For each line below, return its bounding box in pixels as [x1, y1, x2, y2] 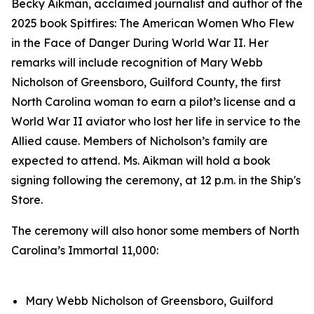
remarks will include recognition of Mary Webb [11, 55, 263, 69]
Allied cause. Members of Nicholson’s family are [11, 134, 268, 148]
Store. [11, 193, 43, 207]
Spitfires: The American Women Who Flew [70, 16, 294, 30]
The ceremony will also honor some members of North [11, 224, 299, 238]
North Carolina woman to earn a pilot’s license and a [11, 95, 296, 109]
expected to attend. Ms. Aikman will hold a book [11, 153, 271, 168]
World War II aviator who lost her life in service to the [11, 114, 301, 128]
